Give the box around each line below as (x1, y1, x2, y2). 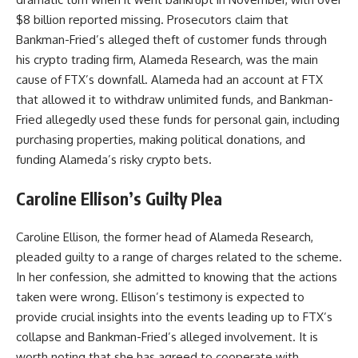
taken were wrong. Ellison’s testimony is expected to (16, 289, 304, 305)
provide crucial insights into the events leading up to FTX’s (16, 309, 332, 325)
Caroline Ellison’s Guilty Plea (16, 187, 222, 209)
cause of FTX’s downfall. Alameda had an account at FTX (16, 72, 323, 88)
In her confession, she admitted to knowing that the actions (16, 269, 337, 285)
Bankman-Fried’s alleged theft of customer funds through (16, 32, 327, 48)
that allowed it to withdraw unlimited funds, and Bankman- (16, 92, 333, 108)
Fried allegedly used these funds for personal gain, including (16, 112, 340, 128)
